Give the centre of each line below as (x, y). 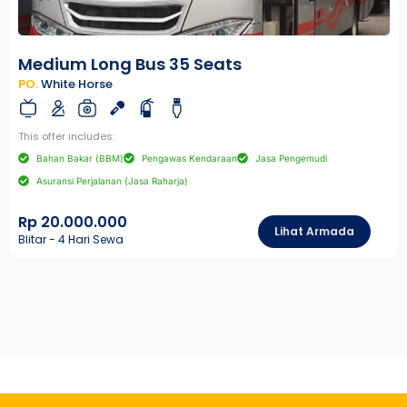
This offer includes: (66, 136)
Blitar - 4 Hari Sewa (71, 239)
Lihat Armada (315, 231)
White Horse (77, 84)
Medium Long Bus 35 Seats (130, 64)
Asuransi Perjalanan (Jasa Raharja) (112, 180)
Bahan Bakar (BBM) (80, 158)
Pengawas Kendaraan (189, 158)
